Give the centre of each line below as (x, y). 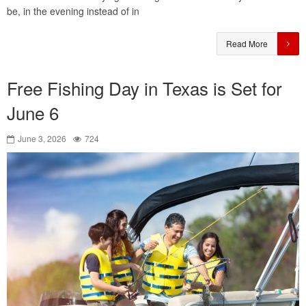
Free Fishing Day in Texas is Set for (144, 88)
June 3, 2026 (42, 139)
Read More (247, 44)
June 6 (33, 113)
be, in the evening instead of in (73, 11)
